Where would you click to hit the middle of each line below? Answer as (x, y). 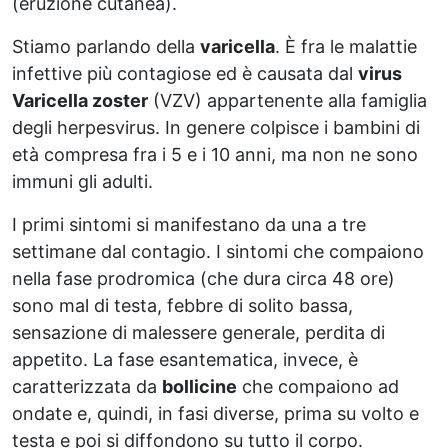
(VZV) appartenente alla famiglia (287, 100)
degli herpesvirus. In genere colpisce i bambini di (216, 127)
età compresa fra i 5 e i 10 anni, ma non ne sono (215, 154)
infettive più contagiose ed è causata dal (185, 73)
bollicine (199, 386)
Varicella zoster (80, 100)
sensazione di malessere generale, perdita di (198, 332)
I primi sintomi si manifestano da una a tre (189, 224)
